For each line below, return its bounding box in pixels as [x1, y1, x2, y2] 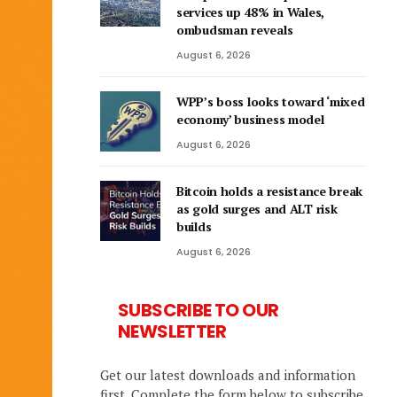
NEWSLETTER [118, 319, 227, 344]
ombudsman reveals [176, 21, 293, 38]
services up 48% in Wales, [176, 4, 325, 20]
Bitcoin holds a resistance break [176, 183, 363, 199]
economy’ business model [176, 111, 324, 128]
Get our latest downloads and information [100, 366, 355, 384]
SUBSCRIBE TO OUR [118, 298, 279, 323]
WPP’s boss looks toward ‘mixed [176, 93, 365, 110]
